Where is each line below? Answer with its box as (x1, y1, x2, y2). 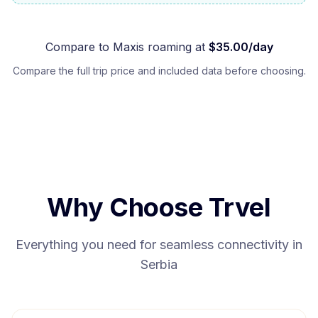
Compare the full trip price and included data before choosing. (12, 65, 306, 77)
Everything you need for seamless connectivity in (16, 237, 302, 252)
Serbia (141, 257, 177, 272)
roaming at (143, 40, 205, 54)
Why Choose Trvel (47, 192, 271, 223)
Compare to (45, 40, 113, 54)
